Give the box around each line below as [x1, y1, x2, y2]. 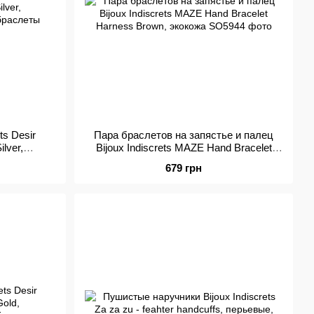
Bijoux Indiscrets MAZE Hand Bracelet [95, 142, 272, 153]
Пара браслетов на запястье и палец [94, 129, 273, 141]
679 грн [165, 162, 202, 174]
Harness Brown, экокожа [125, 154, 242, 166]
